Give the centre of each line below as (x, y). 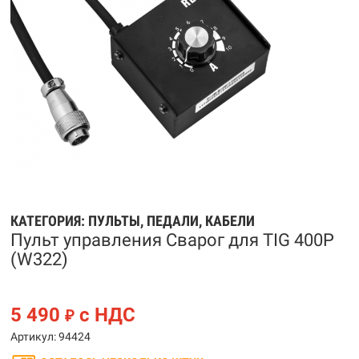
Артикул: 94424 (50, 337)
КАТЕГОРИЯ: (49, 221)
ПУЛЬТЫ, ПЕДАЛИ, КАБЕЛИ (171, 221)
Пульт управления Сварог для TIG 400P (172, 240)
